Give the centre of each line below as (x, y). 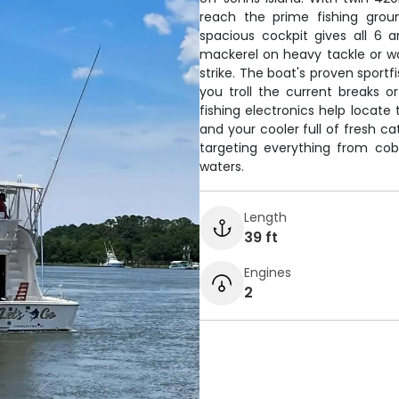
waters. (222, 167)
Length (265, 217)
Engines (268, 272)
